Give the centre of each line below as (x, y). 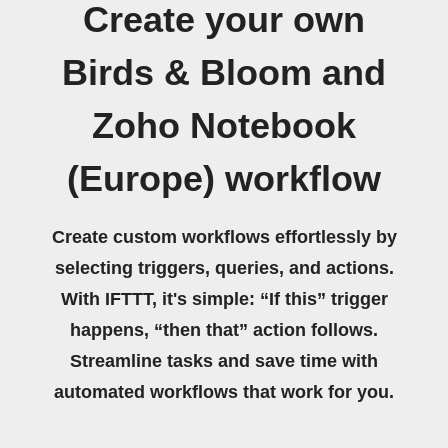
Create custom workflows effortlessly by (224, 237)
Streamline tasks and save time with (224, 361)
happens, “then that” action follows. (224, 330)
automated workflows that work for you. (224, 392)
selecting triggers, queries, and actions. (224, 268)
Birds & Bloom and (224, 73)
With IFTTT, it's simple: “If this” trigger (224, 299)
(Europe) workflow (224, 179)
